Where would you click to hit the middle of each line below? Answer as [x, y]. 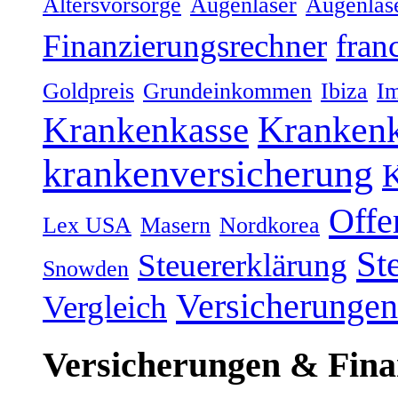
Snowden [86, 269]
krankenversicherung [208, 174]
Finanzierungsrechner [185, 46]
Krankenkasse [146, 130]
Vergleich [105, 307]
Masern [175, 226]
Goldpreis [88, 92]
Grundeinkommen [227, 92]
